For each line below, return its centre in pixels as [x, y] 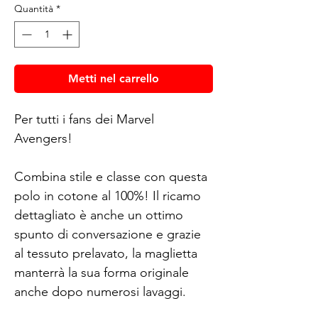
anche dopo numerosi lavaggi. [102, 291]
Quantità [34, 8]
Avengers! [43, 138]
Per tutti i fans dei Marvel [84, 119]
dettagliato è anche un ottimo [99, 215]
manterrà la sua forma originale [102, 272]
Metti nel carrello [114, 78]
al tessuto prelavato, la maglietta [106, 253]
